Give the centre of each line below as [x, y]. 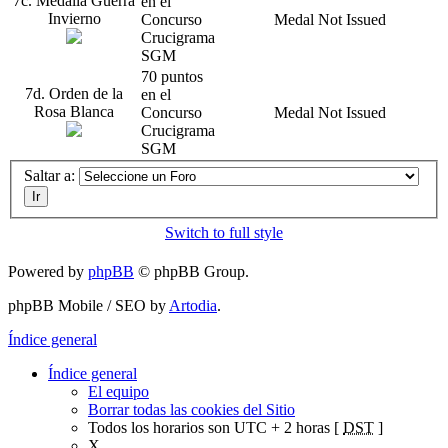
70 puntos [172, 76]
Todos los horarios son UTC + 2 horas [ [215, 428]
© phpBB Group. [191, 272]
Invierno [74, 18]
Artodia [193, 306]
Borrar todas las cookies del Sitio [191, 410]
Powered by [48, 272]
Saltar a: [49, 176]
